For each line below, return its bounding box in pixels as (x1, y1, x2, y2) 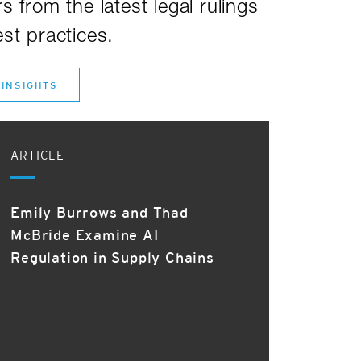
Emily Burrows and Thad (10, 207, 189, 221)
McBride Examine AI (10, 230, 159, 243)
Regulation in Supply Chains (10, 252, 214, 266)
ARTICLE (10, 151, 65, 162)
